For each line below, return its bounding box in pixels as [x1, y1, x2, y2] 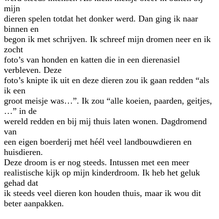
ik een [4, 86, 25, 96]
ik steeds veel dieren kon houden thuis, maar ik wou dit [4, 188, 201, 198]
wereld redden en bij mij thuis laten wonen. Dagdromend [4, 116, 207, 127]
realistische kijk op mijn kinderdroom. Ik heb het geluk [4, 168, 200, 178]
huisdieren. [4, 147, 43, 157]
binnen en [4, 24, 39, 34]
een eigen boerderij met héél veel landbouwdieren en [4, 137, 192, 147]
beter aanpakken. [4, 198, 64, 209]
